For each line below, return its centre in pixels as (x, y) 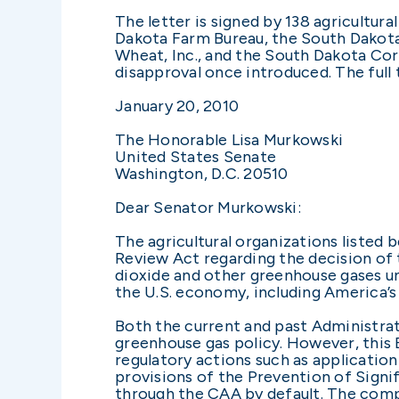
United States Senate (195, 156)
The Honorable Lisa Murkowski (229, 139)
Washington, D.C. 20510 (202, 173)
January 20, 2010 (177, 106)
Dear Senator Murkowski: (208, 207)
